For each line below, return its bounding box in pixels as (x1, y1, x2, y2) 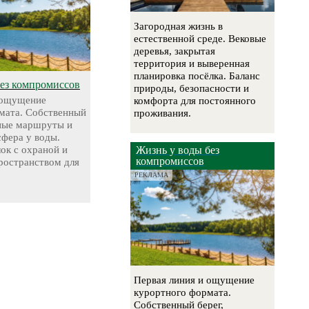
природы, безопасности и (134, 83, 250, 94)
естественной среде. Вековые (134, 33, 267, 45)
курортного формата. (134, 287, 232, 299)
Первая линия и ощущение (134, 275, 255, 286)
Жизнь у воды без (136, 144, 220, 157)
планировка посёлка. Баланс (134, 70, 261, 82)
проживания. (134, 108, 192, 119)
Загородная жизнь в (134, 21, 223, 32)
